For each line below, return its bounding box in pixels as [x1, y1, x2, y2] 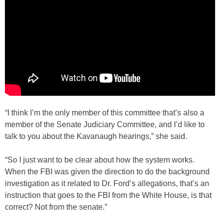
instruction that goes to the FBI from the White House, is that [5, 191, 212, 200]
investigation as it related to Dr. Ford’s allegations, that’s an [5, 179, 209, 188]
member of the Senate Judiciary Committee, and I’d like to [5, 120, 205, 129]
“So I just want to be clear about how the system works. [5, 156, 194, 165]
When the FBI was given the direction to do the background [5, 167, 210, 176]
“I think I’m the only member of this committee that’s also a [5, 109, 204, 117]
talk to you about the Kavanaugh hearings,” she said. [5, 132, 187, 141]
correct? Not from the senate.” [5, 203, 107, 212]
